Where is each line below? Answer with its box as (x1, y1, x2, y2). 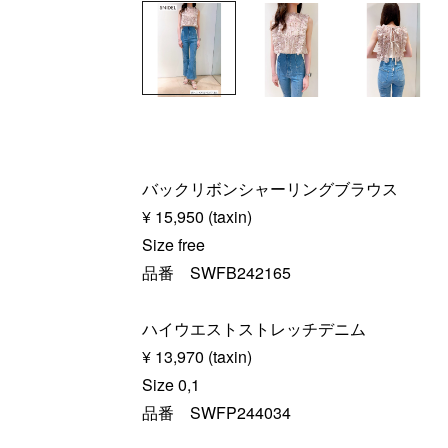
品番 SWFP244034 (142, 400, 291, 424)
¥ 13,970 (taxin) (142, 344, 252, 368)
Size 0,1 (142, 372, 200, 396)
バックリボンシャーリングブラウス (142, 176, 398, 200)
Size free (142, 232, 205, 256)
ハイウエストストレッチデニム (142, 316, 366, 340)
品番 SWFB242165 (142, 260, 291, 284)
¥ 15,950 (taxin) (142, 204, 252, 228)
